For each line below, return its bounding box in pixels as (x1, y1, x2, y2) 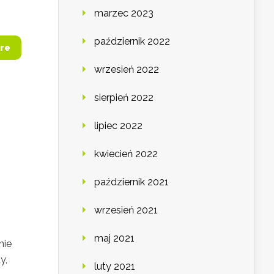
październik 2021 (94, 176, 169, 188)
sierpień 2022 (94, 92, 154, 104)
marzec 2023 (94, 7, 154, 20)
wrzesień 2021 (94, 204, 158, 217)
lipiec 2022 (94, 120, 143, 132)
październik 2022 (94, 35, 170, 48)
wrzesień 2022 (94, 64, 159, 76)
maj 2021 (94, 232, 135, 245)
